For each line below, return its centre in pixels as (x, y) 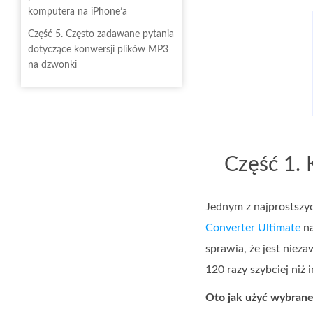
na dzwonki (52, 65)
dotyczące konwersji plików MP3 (98, 50)
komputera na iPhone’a (78, 12)
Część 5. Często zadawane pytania (101, 34)
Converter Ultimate (253, 228)
